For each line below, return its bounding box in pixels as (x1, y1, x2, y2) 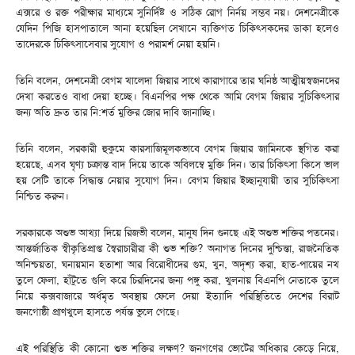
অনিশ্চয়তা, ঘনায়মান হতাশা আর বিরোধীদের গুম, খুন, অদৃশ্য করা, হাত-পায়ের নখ (16, 257, 339, 271)
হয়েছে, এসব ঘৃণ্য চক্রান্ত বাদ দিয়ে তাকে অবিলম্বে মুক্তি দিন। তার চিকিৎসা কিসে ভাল (16, 157, 339, 171)
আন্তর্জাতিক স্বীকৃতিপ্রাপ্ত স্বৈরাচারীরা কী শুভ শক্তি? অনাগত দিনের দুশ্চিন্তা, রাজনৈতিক (16, 241, 339, 255)
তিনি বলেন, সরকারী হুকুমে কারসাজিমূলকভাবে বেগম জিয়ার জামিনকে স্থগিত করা (16, 141, 339, 155)
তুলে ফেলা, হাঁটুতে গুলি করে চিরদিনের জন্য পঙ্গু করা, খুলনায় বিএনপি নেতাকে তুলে (16, 273, 339, 287)
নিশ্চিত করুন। (16, 189, 69, 203)
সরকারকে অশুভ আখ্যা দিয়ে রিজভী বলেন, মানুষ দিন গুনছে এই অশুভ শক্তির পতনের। (16, 225, 339, 239)
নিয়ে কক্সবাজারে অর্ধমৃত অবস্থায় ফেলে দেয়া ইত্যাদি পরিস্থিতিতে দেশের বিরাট (16, 288, 339, 303)
